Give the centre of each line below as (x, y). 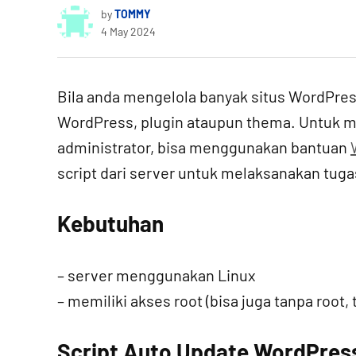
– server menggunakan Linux (157, 275)
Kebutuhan (110, 223)
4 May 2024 (128, 31)
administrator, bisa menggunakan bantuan (204, 147)
